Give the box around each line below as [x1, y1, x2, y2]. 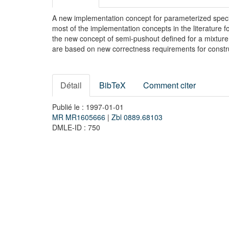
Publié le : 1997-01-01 [52, 102, 124, 112]
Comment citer [143, 79, 196, 91]
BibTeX [99, 79, 126, 91]
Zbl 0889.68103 [111, 112, 163, 122]
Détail [60, 79, 82, 91]
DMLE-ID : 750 [52, 122, 100, 132]
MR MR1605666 [52, 112, 107, 122]
